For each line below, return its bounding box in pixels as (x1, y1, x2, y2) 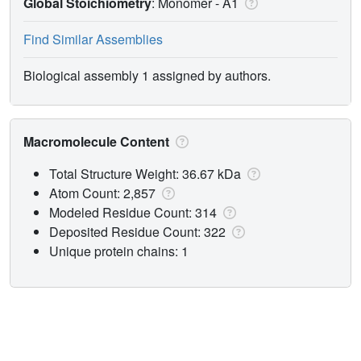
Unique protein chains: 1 (49, 241, 189, 260)
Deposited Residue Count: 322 (49, 222, 229, 241)
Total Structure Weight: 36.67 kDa (49, 164, 244, 183)
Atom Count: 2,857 (49, 183, 159, 202)
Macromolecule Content (23, 131, 172, 151)
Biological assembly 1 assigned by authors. (23, 65, 271, 85)
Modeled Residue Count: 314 (49, 202, 220, 222)
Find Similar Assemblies (23, 29, 163, 48)
